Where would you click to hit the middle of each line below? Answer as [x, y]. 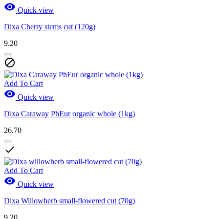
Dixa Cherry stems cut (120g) [50, 26]
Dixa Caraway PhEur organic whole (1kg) [69, 113]
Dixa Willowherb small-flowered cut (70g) [69, 200]
